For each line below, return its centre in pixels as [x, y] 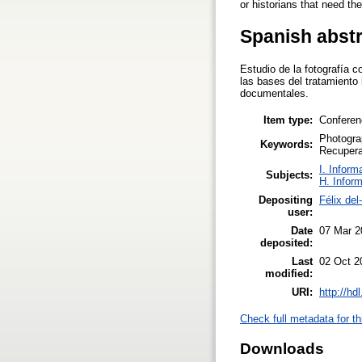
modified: [289, 273]
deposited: [286, 242]
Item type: [288, 120]
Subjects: [289, 175]
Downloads [282, 348]
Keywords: [286, 144]
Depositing [286, 200]
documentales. [274, 94]
